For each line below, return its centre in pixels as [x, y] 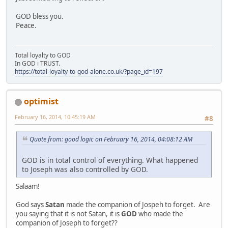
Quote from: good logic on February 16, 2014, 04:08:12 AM [111, 139]
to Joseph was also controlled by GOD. [85, 169]
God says [31, 205]
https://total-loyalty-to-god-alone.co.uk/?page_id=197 [89, 71]
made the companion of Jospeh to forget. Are [137, 205]
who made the [160, 214]
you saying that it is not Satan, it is [68, 214]
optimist [41, 101]
